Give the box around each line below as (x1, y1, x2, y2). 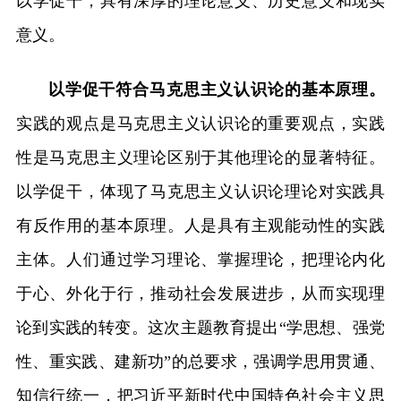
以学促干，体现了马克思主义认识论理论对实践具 (15, 182, 386, 200)
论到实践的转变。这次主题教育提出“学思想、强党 (15, 318, 386, 337)
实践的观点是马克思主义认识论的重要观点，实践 (15, 114, 386, 132)
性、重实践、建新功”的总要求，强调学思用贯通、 (15, 352, 386, 371)
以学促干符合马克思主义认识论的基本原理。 (47, 80, 386, 98)
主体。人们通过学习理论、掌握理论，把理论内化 (15, 250, 386, 269)
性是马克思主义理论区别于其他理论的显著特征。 (15, 148, 386, 166)
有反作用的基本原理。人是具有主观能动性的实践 (15, 216, 386, 235)
